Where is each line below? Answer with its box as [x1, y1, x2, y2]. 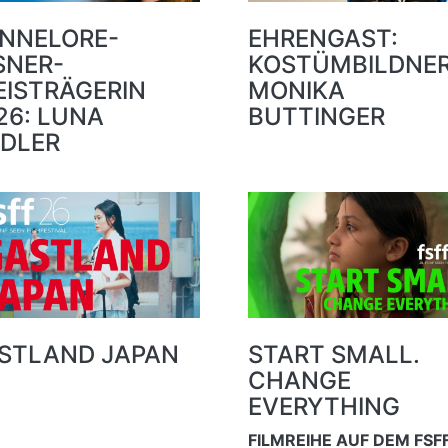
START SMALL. [247, 339, 420, 369]
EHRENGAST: [247, 23, 398, 53]
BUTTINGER [247, 101, 385, 131]
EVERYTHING [247, 391, 400, 421]
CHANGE [247, 365, 351, 395]
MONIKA [247, 75, 345, 105]
